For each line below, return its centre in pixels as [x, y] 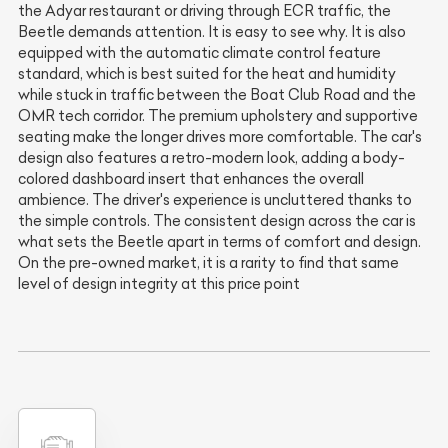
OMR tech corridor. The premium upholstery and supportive [218, 115]
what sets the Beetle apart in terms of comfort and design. [219, 241]
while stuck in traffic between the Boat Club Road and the [217, 94]
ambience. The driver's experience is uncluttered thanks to [215, 199]
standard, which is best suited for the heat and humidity [207, 73]
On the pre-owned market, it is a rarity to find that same [208, 262]
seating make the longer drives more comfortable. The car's [220, 136]
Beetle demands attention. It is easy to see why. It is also [212, 31]
